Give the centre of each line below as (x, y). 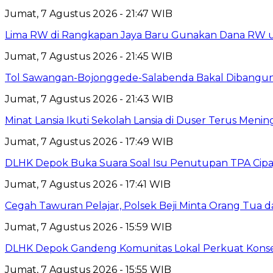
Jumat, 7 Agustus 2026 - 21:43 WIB (89, 99)
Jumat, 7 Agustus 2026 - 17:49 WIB (89, 141)
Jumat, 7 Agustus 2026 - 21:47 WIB (89, 13)
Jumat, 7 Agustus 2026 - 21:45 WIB (89, 56)
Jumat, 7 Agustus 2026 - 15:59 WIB (88, 227)
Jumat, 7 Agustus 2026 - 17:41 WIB (88, 184)
